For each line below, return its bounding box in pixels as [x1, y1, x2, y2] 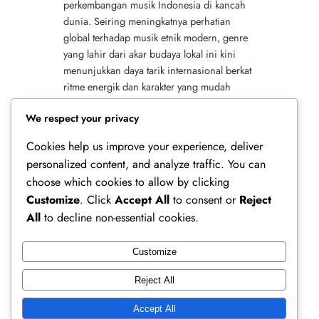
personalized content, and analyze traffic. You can [26, 155, 266, 172]
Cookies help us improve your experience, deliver [26, 137, 263, 155]
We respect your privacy [26, 110, 139, 125]
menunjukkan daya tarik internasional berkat [63, 62, 251, 78]
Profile [24, 287, 56, 302]
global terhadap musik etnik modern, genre [63, 29, 248, 45]
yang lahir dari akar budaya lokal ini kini [63, 46, 236, 61]
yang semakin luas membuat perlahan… [63, 111, 234, 127]
